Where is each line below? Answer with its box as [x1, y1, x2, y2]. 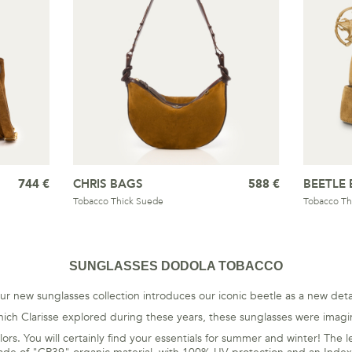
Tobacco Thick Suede [72, 195, 163, 207]
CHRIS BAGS [72, 176, 143, 192]
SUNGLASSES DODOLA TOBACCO [69, 259, 283, 273]
